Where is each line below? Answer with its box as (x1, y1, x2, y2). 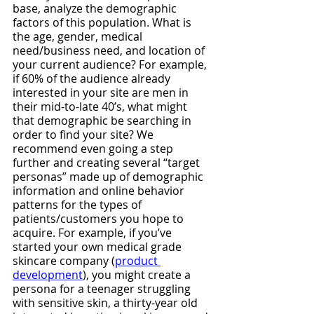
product (115, 253, 161, 268)
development (13, 267, 83, 282)
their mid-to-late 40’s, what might (13, 99, 190, 114)
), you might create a (83, 267, 193, 282)
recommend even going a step (13, 141, 176, 156)
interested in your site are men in (13, 85, 191, 100)
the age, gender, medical (13, 29, 145, 44)
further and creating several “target (13, 155, 203, 170)
